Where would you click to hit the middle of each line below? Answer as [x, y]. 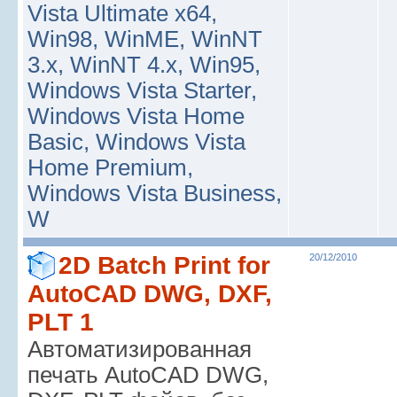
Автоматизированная [140, 349]
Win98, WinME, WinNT [145, 39]
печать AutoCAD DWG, [148, 375]
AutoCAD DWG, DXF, [150, 294]
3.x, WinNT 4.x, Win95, [144, 65]
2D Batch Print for [164, 265]
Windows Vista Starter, [142, 90]
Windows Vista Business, [155, 193]
